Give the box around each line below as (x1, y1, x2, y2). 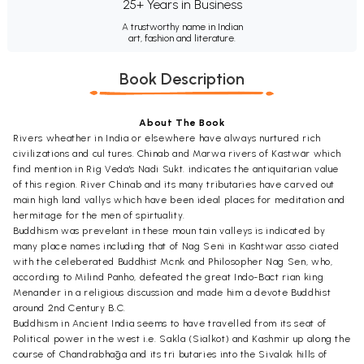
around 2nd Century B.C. (13, 301, 126, 314)
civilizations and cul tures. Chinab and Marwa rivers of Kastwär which (13, 147, 341, 159)
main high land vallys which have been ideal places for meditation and (13, 193, 345, 206)
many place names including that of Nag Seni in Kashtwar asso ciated (13, 240, 340, 252)
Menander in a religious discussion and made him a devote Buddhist (13, 286, 331, 298)
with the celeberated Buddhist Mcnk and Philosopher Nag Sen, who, (13, 255, 333, 267)
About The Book (139, 116, 225, 128)
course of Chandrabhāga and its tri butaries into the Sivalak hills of (13, 348, 327, 360)
